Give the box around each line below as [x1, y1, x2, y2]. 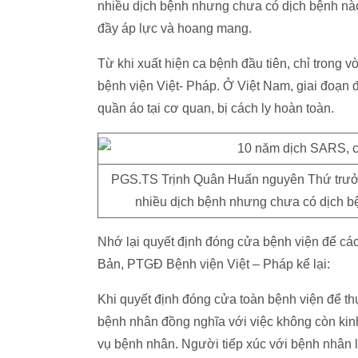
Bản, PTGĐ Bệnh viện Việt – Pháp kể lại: [97, 257, 330, 271]
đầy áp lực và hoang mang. [97, 22, 252, 35]
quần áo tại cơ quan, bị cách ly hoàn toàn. [97, 101, 334, 115]
